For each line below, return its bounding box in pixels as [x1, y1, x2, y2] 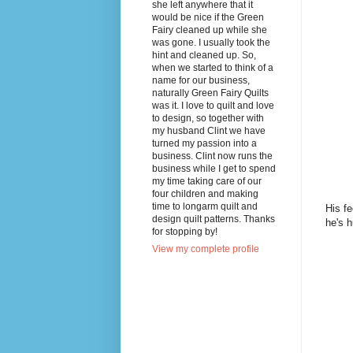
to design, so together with [151, 112, 264, 124]
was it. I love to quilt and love [151, 99, 274, 111]
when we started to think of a [151, 61, 273, 73]
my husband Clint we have [151, 124, 266, 136]
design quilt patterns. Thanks [151, 213, 275, 225]
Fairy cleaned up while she [151, 24, 267, 35]
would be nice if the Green [151, 11, 264, 23]
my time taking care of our [151, 175, 262, 187]
